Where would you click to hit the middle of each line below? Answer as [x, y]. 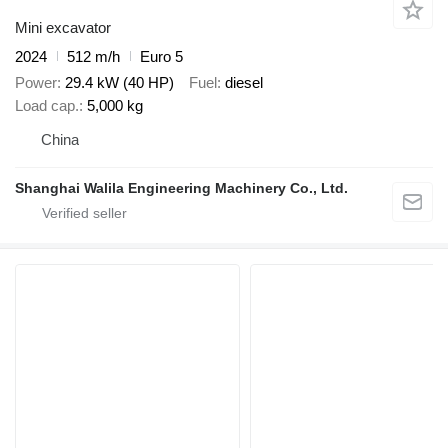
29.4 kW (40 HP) [119, 83]
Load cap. [47, 106]
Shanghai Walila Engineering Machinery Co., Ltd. [181, 188]
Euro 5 [161, 56]
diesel [244, 83]
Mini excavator [63, 27]
